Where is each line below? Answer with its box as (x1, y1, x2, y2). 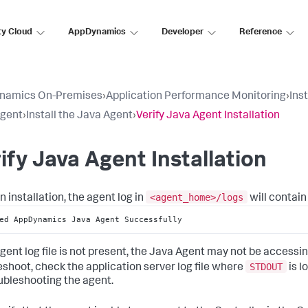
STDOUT (250, 261, 283, 272)
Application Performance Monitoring (106, 91, 286, 102)
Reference (239, 27, 282, 37)
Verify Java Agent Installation (136, 111, 280, 122)
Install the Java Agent (26, 111, 133, 122)
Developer (162, 27, 203, 37)
